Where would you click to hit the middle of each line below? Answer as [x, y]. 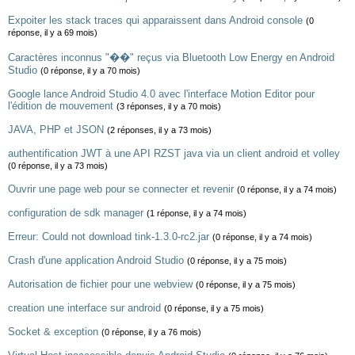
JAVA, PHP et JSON [56, 130]
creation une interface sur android [84, 308]
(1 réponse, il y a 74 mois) [197, 213]
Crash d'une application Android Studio [96, 260]
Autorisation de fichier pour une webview [100, 284]
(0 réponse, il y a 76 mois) [151, 332]
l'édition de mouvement [61, 106]
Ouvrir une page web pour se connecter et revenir [121, 189]
